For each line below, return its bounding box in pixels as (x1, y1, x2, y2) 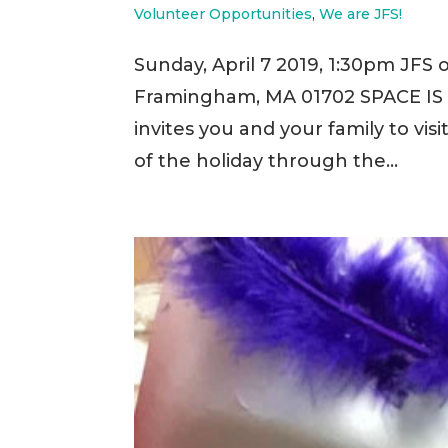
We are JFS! (319, 5, 403, 23)
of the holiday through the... (134, 150, 399, 172)
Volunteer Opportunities (134, 5, 313, 23)
